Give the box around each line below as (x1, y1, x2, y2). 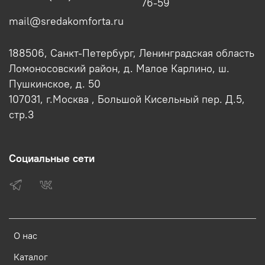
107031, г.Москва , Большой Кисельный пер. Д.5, (9, 93, 245, 106)
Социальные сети (9, 152, 95, 166)
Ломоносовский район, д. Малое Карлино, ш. (9, 62, 230, 76)
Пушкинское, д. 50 (9, 77, 101, 91)
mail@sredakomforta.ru (9, 15, 124, 28)
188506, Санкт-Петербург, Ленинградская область (9, 47, 254, 60)
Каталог (14, 251, 48, 263)
